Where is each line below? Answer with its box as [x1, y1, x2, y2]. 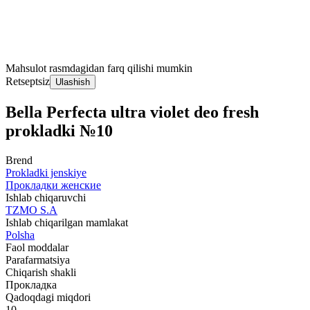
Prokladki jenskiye [6, 166, 86, 179]
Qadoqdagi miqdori [6, 291, 91, 303]
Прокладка [6, 278, 57, 291]
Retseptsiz [6, 75, 50, 87]
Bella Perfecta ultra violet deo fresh [6, 102, 259, 121]
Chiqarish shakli [6, 266, 76, 278]
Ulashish [55, 77, 90, 87]
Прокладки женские [6, 179, 101, 191]
